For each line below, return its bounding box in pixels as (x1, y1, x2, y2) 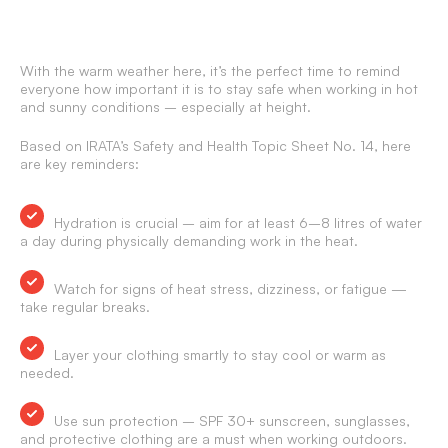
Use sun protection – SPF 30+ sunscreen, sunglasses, (54, 412, 410, 429)
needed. (20, 364, 74, 381)
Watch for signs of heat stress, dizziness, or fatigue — (54, 280, 407, 297)
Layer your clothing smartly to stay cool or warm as (54, 346, 386, 363)
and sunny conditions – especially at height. (20, 98, 311, 115)
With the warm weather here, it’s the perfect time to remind (20, 62, 400, 79)
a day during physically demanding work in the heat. (20, 232, 358, 249)
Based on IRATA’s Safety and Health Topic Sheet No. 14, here (20, 137, 411, 154)
